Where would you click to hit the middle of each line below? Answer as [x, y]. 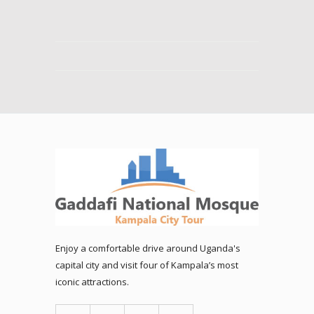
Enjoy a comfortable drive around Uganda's [148, 248]
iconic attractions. [92, 282]
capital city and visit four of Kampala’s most [147, 265]
